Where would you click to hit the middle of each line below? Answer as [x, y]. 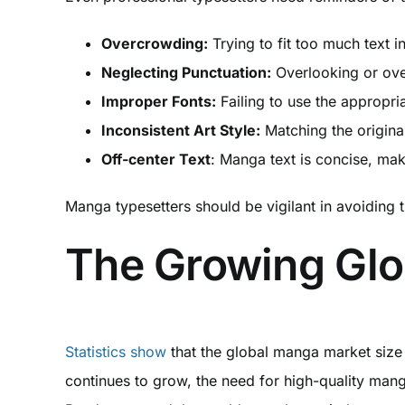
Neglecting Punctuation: [186, 72]
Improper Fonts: [158, 101]
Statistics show [118, 352]
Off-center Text [155, 159]
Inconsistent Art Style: [180, 130]
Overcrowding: [154, 43]
